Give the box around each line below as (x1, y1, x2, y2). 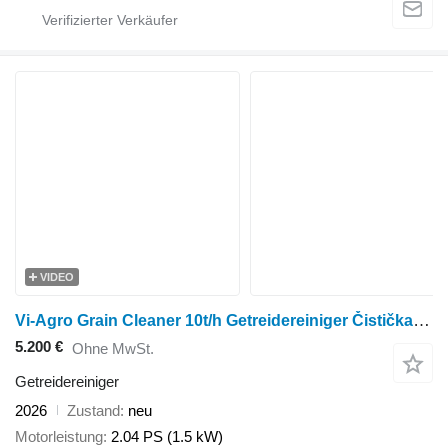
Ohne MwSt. (72, 340, 154, 358)
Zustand (67, 401, 120, 419)
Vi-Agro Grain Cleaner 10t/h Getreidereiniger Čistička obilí (413, 311, 430, 331)
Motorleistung (15, 428, 103, 446)
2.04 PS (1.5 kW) (111, 428, 223, 446)
